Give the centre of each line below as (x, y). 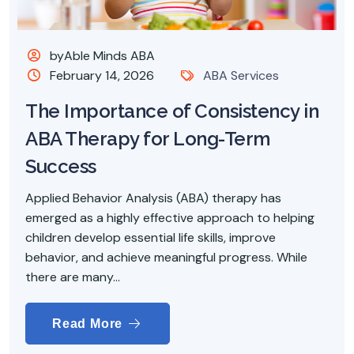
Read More (89, 323)
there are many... (73, 277)
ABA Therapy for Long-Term (148, 138)
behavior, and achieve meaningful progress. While (166, 257)
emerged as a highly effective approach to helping (170, 217)
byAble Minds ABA (101, 55)
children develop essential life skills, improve (151, 237)
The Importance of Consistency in (172, 111)
